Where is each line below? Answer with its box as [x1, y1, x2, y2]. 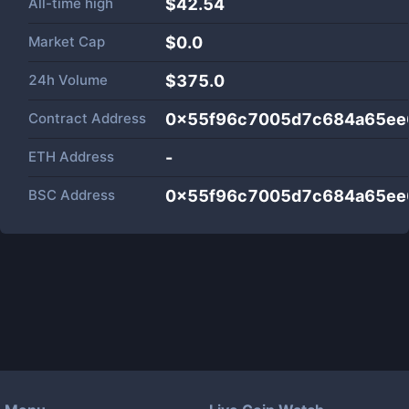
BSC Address [28, 186, 115, 204]
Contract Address [28, 110, 146, 127]
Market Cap [28, 33, 105, 50]
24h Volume [28, 71, 108, 89]
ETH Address [28, 148, 114, 165]
